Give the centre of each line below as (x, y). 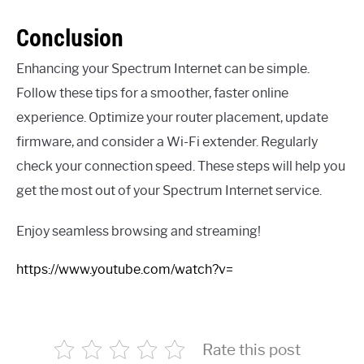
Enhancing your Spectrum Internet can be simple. (163, 68)
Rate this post (251, 349)
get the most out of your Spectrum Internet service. (169, 190)
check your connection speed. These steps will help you (181, 166)
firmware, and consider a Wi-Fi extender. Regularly (167, 141)
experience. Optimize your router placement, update (172, 117)
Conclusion (70, 37)
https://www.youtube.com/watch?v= (125, 269)
